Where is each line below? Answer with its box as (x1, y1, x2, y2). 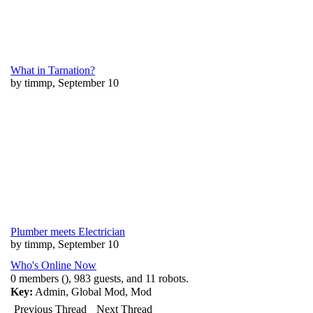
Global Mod (71, 286, 125, 298)
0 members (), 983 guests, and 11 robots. (10, 272, 189, 284)
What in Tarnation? (10, 64, 95, 76)
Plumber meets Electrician (10, 226, 125, 238)
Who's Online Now (10, 259, 96, 271)
